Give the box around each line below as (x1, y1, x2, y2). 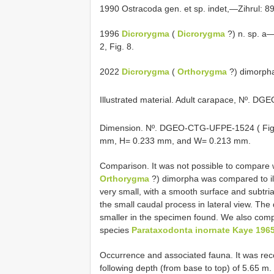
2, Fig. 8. (100, 42, 134, 52)
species (100, 224, 131, 235)
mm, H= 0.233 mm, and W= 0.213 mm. (100, 135, 251, 146)
